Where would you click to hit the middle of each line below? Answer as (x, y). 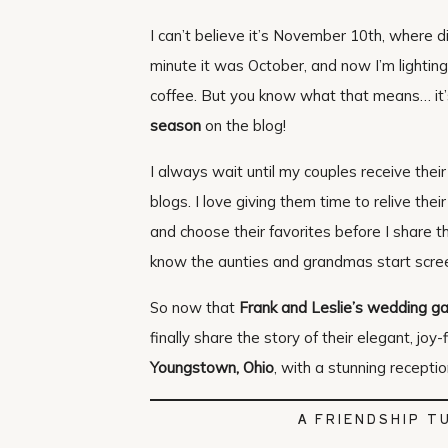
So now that (194, 307)
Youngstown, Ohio (212, 367)
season (175, 125)
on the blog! (243, 125)
